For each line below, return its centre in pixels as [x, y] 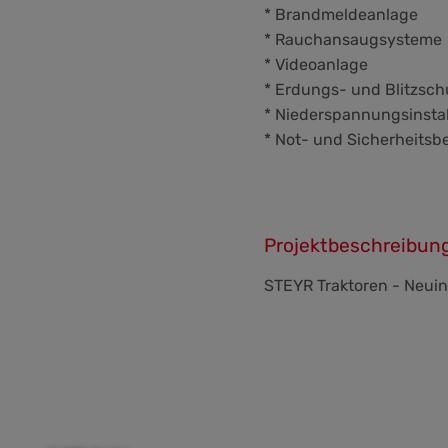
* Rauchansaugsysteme [353, 39]
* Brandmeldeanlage [341, 14]
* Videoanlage [316, 64]
